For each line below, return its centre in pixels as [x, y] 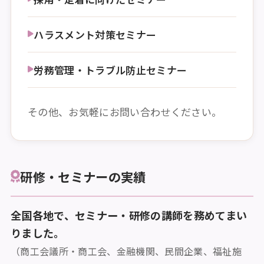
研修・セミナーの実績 [83, 176]
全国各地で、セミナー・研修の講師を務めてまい [129, 215]
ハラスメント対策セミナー [95, 34]
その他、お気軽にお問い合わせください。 [125, 111]
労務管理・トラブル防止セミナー [110, 70]
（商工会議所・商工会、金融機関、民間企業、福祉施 [126, 251]
